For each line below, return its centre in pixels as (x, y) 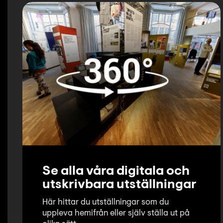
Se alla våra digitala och (116, 172)
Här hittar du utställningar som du (106, 203)
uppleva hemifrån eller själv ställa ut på (116, 214)
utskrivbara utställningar (119, 185)
